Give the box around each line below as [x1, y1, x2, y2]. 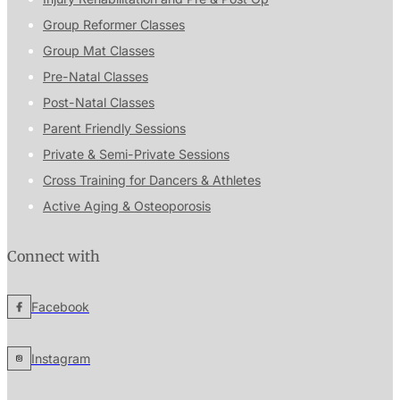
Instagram [31, 350, 90, 366]
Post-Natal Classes [43, 94, 154, 110]
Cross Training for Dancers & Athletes [43, 171, 261, 187]
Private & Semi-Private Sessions [43, 146, 229, 162]
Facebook [31, 299, 89, 315]
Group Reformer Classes [43, 16, 185, 32]
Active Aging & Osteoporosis [43, 197, 211, 213]
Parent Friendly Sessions [43, 120, 186, 136]
